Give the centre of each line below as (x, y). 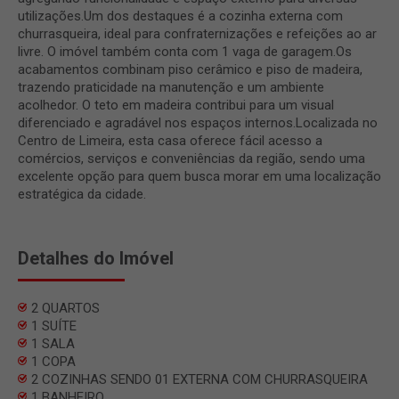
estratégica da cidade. (82, 194)
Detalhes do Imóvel (96, 258)
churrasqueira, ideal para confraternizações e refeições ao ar (197, 33)
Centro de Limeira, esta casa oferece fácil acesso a (170, 140)
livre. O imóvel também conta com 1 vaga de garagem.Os (185, 51)
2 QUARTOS (65, 308)
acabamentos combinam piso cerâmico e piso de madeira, (190, 69)
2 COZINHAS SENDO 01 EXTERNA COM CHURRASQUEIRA (199, 379)
